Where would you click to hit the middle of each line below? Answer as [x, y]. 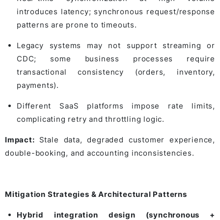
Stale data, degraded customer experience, [127, 139]
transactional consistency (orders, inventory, [116, 72]
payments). [38, 85]
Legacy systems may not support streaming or [116, 45]
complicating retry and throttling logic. [91, 119]
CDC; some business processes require [116, 58]
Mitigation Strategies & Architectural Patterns [96, 194]
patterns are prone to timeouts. [77, 25]
